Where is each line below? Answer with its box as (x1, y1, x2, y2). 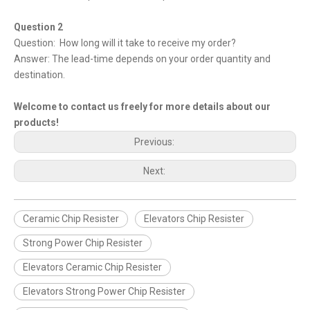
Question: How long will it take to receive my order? (14, 37, 236, 48)
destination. (14, 69, 65, 80)
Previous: (134, 136, 176, 147)
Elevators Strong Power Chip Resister (23, 286, 185, 297)
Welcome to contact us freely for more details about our (14, 101, 271, 112)
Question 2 (14, 21, 63, 33)
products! (14, 117, 59, 128)
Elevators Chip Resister (144, 213, 244, 224)
